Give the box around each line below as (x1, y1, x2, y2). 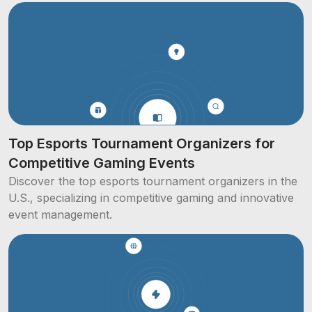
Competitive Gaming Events (8, 154, 195, 171)
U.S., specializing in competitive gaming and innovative (8, 190, 294, 205)
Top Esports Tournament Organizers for (8, 134, 275, 152)
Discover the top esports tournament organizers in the (8, 173, 297, 188)
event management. (8, 207, 112, 221)
